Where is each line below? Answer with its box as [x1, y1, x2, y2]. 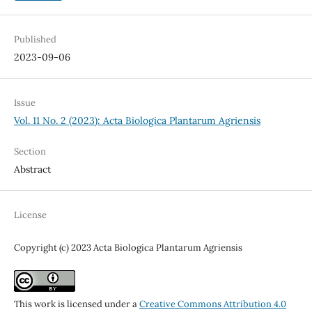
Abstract [13, 163, 51, 176]
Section [13, 146, 46, 158]
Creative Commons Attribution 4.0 [139, 298, 286, 311]
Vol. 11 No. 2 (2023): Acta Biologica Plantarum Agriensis [13, 114, 260, 127]
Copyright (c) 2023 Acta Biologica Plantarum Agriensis [13, 242, 242, 254]
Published [13, 33, 56, 46]
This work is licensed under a [13, 298, 139, 311]
